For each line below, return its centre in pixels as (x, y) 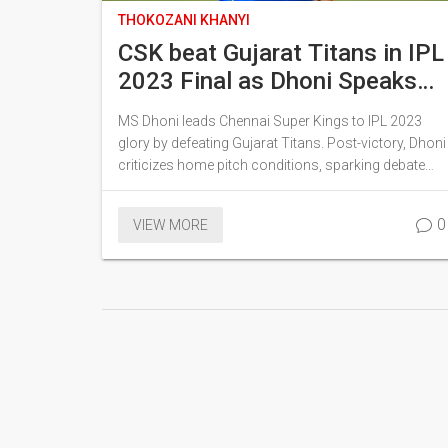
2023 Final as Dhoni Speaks (267, 80)
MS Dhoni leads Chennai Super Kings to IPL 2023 (270, 120)
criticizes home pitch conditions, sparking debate (271, 164)
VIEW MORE (170, 224)
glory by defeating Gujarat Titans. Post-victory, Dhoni (282, 142)
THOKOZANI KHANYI (184, 19)
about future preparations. (200, 186)
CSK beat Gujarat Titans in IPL (281, 52)
